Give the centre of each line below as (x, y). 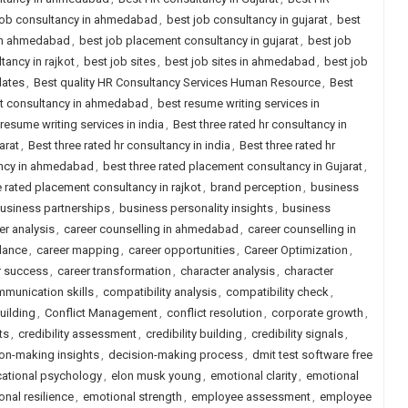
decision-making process (175, 355)
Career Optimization (296, 250)
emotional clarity (253, 376)
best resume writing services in (238, 103)
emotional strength (132, 397)
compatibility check (277, 292)
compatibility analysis (159, 292)
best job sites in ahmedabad (240, 61)
